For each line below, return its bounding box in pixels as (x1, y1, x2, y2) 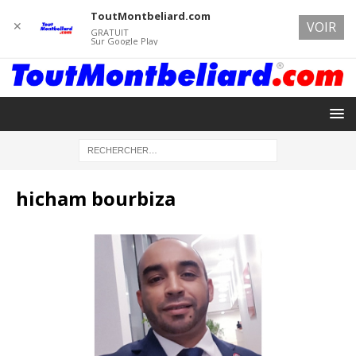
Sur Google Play (90, 35, 158, 47)
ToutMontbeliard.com (90, 9, 211, 23)
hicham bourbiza (16, 184, 176, 211)
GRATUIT (90, 26, 129, 38)
